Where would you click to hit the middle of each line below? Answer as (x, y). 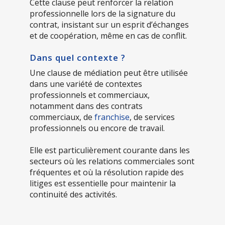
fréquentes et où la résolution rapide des (107, 172)
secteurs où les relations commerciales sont (112, 161)
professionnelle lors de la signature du (102, 13)
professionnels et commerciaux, (90, 95)
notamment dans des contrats (86, 106)
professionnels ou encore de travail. (97, 128)
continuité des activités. (73, 194)
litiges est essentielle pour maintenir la (103, 183)
